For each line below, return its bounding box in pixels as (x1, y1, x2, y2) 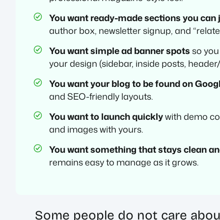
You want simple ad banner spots (49, 44, 190, 57)
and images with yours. (49, 122, 143, 136)
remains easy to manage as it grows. (49, 155, 198, 168)
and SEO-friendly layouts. (49, 89, 153, 103)
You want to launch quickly (49, 110, 163, 123)
